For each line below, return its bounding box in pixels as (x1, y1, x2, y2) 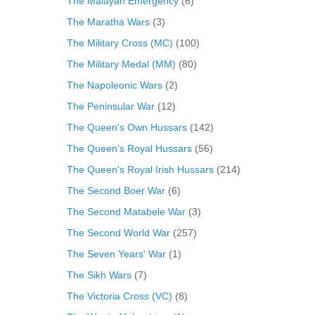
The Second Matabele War (66, 205, 186, 217)
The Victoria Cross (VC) (66, 290, 172, 302)
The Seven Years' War (66, 247, 166, 259)
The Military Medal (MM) (66, 58, 176, 70)
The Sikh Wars (66, 269, 131, 281)
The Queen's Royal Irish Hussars (66, 163, 214, 175)
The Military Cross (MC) (66, 37, 173, 49)
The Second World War (66, 226, 170, 238)
